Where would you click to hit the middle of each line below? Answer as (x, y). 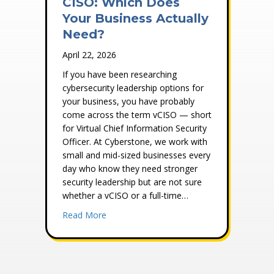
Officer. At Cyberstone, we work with (135, 142)
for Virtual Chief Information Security (135, 128)
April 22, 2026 (89, 55)
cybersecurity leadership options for (133, 88)
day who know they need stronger (130, 169)
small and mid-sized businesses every (136, 155)
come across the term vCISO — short (137, 115)
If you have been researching (120, 75)
